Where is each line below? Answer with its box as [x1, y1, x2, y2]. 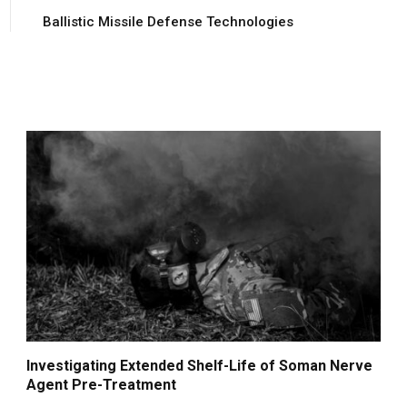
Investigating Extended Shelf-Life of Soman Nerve [26, 356, 373, 374]
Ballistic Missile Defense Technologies [43, 14, 294, 31]
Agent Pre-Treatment [26, 375, 177, 393]
